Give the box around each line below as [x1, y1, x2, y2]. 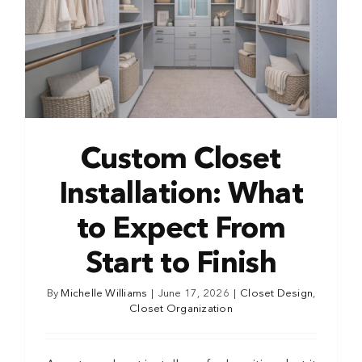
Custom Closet [81, 145, 281, 175]
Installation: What [58, 179, 304, 210]
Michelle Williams [61, 288, 148, 299]
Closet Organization [129, 303, 233, 314]
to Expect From [76, 214, 286, 245]
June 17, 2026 [158, 288, 229, 299]
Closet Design [240, 288, 314, 299]
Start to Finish [85, 249, 277, 280]
